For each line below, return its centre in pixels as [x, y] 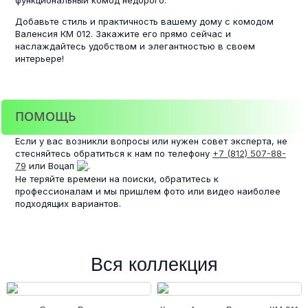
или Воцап [52, 165]
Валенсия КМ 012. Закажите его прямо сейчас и [123, 33]
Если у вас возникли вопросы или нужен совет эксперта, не [151, 141]
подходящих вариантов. [68, 203]
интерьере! [40, 58]
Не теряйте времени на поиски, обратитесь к [117, 178]
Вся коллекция [154, 264]
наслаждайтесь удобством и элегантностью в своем [135, 46]
